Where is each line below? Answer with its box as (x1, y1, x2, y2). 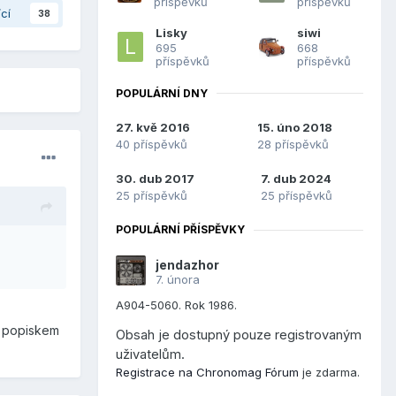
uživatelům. (116, 346, 185, 363)
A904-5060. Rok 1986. (116, 298, 244, 313)
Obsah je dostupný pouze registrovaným (116, 327, 362, 344)
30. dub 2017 (116, 171, 194, 187)
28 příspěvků (256, 137, 329, 152)
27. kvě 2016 (116, 120, 190, 135)
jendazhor (156, 257, 219, 273)
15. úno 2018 (256, 120, 332, 135)
